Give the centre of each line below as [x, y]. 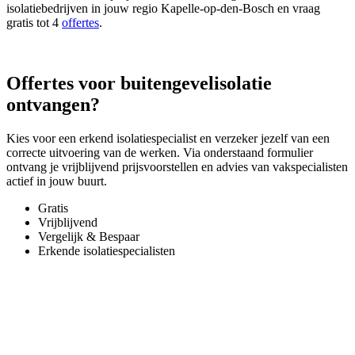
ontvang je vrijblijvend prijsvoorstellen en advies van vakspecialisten [177, 167]
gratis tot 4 [34, 23]
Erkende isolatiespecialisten [107, 251]
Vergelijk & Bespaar [89, 237]
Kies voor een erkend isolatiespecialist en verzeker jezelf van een [168, 139]
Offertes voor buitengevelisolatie [139, 84]
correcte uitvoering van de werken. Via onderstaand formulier [160, 153]
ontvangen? [53, 105]
